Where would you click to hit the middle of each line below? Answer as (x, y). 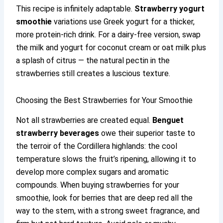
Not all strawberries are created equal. (84, 120)
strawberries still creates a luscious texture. (93, 73)
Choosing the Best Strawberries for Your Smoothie (105, 100)
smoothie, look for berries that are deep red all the (105, 198)
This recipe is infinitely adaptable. (75, 8)
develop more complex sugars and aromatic (93, 172)
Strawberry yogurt (170, 8)
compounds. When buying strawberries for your (98, 185)
